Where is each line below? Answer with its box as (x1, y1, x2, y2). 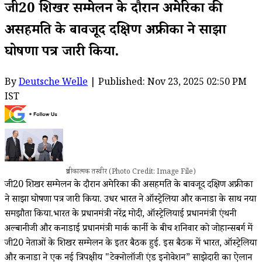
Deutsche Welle (19, 75, 88, 91)
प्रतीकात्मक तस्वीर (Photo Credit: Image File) (66, 167, 196, 178)
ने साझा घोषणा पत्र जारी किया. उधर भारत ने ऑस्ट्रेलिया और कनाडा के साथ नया (5, 192, 256, 208)
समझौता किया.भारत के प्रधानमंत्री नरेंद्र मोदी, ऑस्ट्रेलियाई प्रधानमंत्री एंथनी (5, 207, 236, 222)
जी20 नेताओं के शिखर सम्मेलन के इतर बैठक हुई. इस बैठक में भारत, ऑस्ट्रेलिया (5, 236, 257, 251)
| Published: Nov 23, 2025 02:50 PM (88, 75, 247, 91)
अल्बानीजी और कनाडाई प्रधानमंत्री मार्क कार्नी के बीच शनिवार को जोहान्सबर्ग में (5, 222, 253, 237)
